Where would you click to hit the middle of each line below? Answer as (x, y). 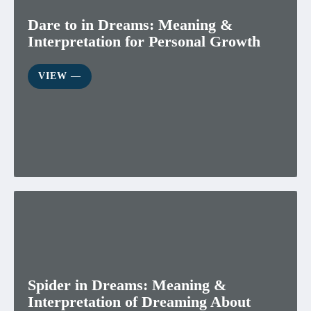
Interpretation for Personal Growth (144, 41)
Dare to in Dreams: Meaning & (130, 25)
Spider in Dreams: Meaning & (127, 285)
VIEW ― (60, 76)
